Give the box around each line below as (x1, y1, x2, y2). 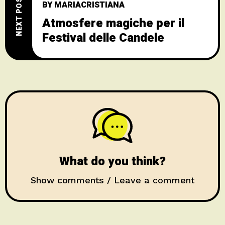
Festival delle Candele (42, 29, 164, 47)
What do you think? (59, 152, 166, 170)
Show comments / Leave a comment (31, 174, 194, 185)
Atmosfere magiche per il (42, 14, 184, 32)
